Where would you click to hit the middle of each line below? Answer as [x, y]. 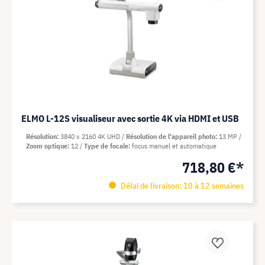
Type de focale [106, 146]
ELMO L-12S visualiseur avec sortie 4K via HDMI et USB [130, 118]
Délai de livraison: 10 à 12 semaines [181, 186]
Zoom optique [47, 146]
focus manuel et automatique [174, 146]
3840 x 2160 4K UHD [91, 136]
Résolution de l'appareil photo [171, 136]
